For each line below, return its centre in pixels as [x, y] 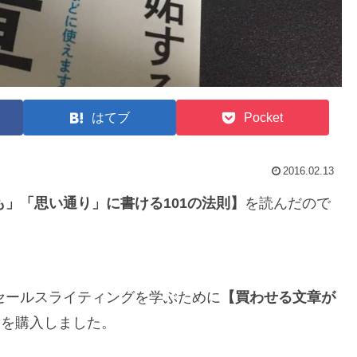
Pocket [263, 117]
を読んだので [287, 204]
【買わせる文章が [278, 298]
